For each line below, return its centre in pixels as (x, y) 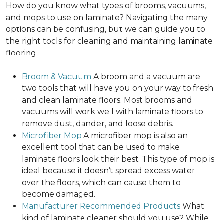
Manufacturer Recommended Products (101, 206)
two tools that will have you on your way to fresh (117, 88)
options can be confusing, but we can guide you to (106, 29)
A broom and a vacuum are (146, 77)
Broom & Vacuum (56, 77)
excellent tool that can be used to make (101, 147)
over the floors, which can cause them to (101, 183)
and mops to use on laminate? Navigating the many (107, 18)
